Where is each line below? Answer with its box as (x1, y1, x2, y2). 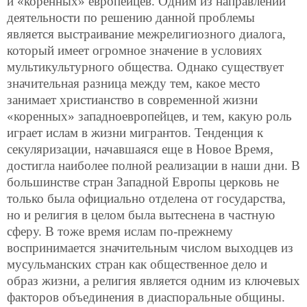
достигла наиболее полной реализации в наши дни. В (7, 158, 300, 173)
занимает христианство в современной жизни (7, 93, 258, 108)
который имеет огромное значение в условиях (7, 43, 262, 58)
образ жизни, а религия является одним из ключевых (7, 273, 300, 288)
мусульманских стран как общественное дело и (7, 257, 267, 272)
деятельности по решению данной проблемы (7, 10, 255, 25)
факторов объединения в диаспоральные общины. (7, 290, 285, 305)
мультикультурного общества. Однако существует (7, 60, 284, 75)
